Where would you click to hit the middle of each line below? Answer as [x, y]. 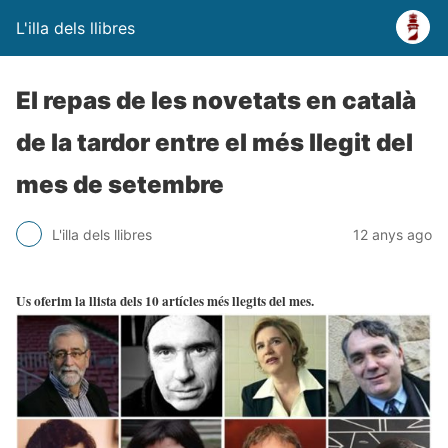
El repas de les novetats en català [216, 100]
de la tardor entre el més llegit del [214, 142]
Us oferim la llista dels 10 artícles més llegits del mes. [165, 301]
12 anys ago [392, 234]
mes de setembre [120, 184]
